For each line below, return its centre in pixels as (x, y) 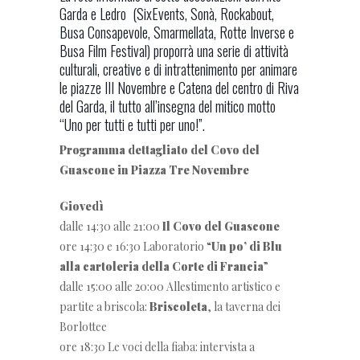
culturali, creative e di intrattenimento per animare (178, 69)
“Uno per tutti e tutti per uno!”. (132, 125)
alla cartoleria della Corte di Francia (162, 266)
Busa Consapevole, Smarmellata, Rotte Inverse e (177, 32)
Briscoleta (178, 307)
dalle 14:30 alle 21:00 (111, 226)
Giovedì (82, 206)
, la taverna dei (244, 307)
